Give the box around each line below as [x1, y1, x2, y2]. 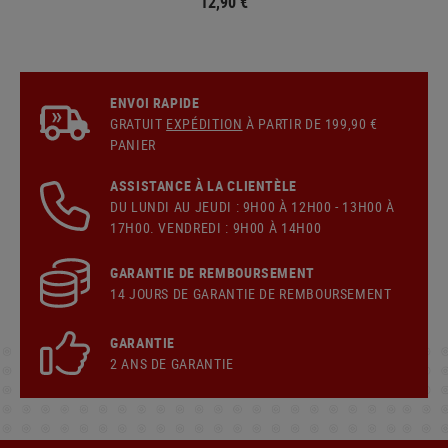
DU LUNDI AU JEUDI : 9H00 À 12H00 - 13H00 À [110, 196, 395, 216]
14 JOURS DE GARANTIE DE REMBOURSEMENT [110, 283, 392, 303]
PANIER [110, 134, 156, 154]
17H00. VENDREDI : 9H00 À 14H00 [110, 217, 322, 237]
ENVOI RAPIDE [110, 92, 200, 112]
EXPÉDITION [166, 113, 243, 133]
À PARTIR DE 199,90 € [242, 113, 378, 133]
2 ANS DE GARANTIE [110, 353, 234, 373]
